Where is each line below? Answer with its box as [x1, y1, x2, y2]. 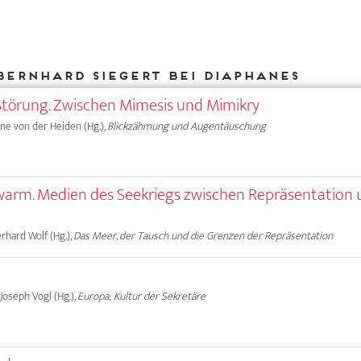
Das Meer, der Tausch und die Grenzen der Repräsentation [73, 226, 334, 245]
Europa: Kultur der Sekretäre [77, 286, 206, 305]
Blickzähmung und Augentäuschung [107, 117, 267, 136]
